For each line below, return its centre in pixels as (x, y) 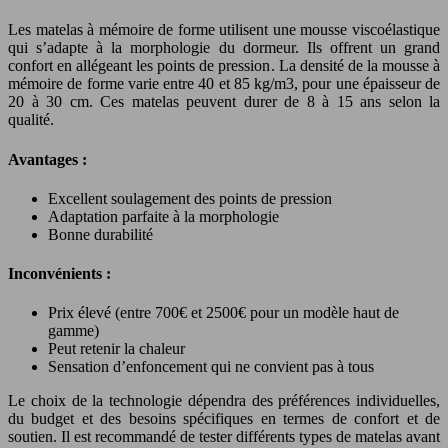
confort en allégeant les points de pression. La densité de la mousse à (224, 66)
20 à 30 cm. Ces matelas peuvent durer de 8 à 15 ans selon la (224, 102)
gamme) (73, 331)
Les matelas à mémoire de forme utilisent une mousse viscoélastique (224, 30)
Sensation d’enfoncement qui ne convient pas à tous (211, 367)
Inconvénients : (59, 274)
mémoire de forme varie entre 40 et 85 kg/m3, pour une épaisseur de (224, 84)
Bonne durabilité (100, 234)
